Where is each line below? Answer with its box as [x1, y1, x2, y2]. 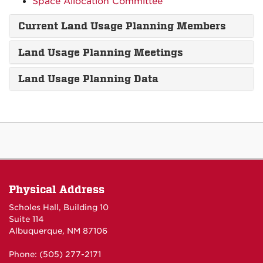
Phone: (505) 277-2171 [9, 249, 101, 259]
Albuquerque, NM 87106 [9, 226, 107, 235]
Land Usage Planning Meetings [18, 46, 183, 58]
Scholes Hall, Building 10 [9, 203, 109, 212]
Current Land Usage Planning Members [18, 20, 226, 32]
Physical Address [9, 183, 104, 195]
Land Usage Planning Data [18, 73, 159, 85]
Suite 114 [9, 214, 44, 224]
